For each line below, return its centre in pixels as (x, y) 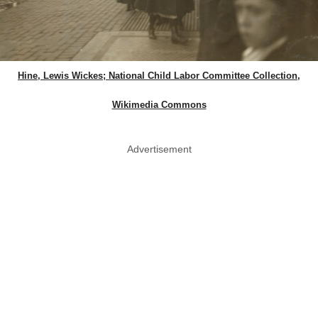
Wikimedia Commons (159, 105)
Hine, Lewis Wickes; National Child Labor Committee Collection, (159, 76)
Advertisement (159, 149)
